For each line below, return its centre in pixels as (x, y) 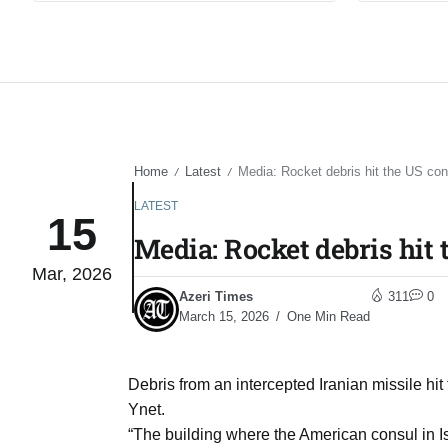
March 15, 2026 (224, 317)
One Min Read (326, 317)
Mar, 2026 (72, 273)
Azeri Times (216, 297)
